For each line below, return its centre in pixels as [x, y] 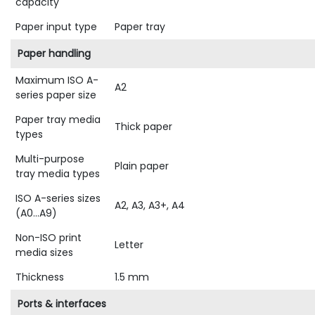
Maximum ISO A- [57, 81]
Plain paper [142, 166]
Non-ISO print [49, 238]
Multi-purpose [50, 159]
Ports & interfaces [62, 304]
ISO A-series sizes [58, 199]
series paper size [56, 95]
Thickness [40, 277]
